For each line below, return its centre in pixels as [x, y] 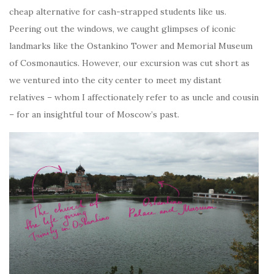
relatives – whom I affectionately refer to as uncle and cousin [134, 97]
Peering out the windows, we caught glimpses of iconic [122, 28]
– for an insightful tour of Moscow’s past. [94, 114]
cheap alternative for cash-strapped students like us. [118, 11]
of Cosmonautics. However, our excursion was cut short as [129, 63]
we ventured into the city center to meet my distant [115, 80]
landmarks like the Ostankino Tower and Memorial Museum [131, 46]
